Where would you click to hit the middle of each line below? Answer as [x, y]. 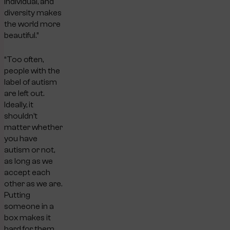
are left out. [24, 93]
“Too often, [24, 59]
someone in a [29, 206]
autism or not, [30, 150]
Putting [17, 195]
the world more [32, 24]
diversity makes [33, 13]
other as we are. [33, 184]
